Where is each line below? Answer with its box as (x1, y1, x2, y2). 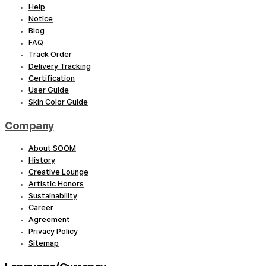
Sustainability (28, 191, 77, 201)
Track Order (28, 50, 72, 59)
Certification (28, 74, 75, 83)
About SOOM (28, 144, 76, 153)
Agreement (28, 215, 70, 224)
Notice (28, 14, 53, 24)
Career (28, 203, 53, 213)
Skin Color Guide (28, 97, 88, 107)
